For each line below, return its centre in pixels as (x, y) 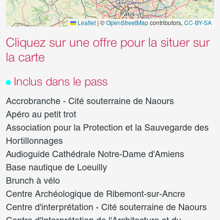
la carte (25, 58)
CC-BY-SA (198, 22)
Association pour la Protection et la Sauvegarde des (107, 127)
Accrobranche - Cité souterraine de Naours (90, 101)
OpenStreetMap (127, 22)
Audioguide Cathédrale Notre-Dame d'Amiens (95, 154)
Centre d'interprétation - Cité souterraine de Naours (106, 207)
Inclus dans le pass (61, 82)
